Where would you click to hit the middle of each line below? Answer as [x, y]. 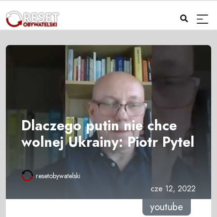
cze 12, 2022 [173, 189]
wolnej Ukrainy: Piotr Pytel [108, 142]
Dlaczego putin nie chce [99, 125]
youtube [166, 207]
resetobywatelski [58, 176]
